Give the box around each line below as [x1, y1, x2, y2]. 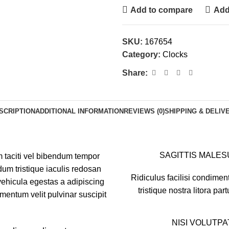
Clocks [163, 50, 188, 59]
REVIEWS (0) [124, 107, 165, 115]
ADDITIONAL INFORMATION [35, 107, 124, 115]
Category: [122, 50, 161, 59]
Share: [122, 68, 148, 77]
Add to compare [130, 5, 193, 14]
